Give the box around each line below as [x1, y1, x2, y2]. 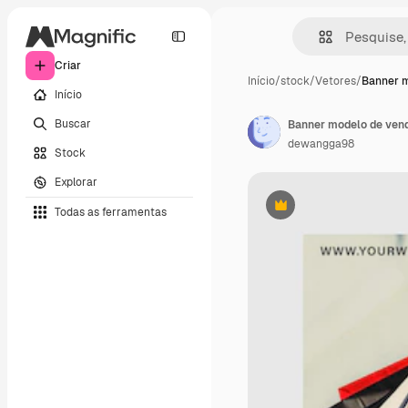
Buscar [55, 116, 91, 131]
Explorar [55, 174, 97, 189]
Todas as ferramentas [55, 204, 167, 219]
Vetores [315, 74, 356, 88]
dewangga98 [288, 137, 354, 151]
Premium [279, 204, 327, 219]
